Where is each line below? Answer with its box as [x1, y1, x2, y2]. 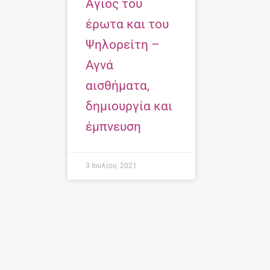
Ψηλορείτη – [86, 37, 160, 52]
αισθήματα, [86, 78, 149, 93]
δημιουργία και [86, 98, 172, 113]
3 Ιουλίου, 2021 [86, 161, 137, 170]
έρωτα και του [86, 16, 169, 31]
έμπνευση [86, 119, 141, 134]
